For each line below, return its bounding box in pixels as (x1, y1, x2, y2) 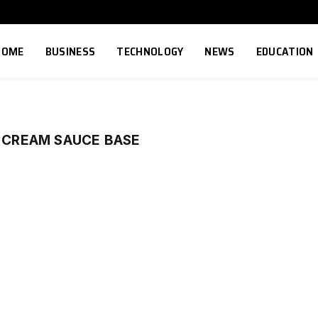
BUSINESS (45, 42, 96, 60)
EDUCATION (256, 42, 314, 60)
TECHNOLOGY (116, 42, 184, 60)
